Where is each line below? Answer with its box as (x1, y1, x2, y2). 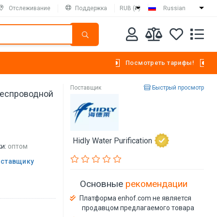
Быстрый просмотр (150, 84, 204, 91)
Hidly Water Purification (73, 136, 153, 145)
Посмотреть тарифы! (125, 59, 194, 66)
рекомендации (125, 178, 188, 189)
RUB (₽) (120, 5, 140, 12)
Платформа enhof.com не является (79, 194, 192, 202)
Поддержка (75, 4, 107, 12)
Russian (163, 5, 186, 12)
